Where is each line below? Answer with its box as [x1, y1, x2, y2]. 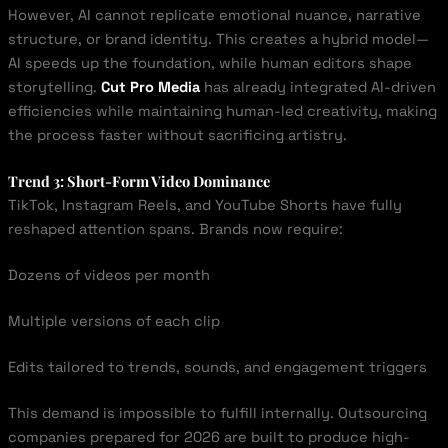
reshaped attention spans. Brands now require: [7, 220, 343, 239]
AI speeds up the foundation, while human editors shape [7, 54, 412, 73]
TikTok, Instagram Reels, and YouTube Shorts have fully [7, 196, 402, 215]
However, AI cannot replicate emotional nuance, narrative [7, 6, 421, 25]
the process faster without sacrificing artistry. [7, 126, 347, 145]
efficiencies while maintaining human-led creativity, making [7, 102, 437, 121]
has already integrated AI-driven [199, 78, 436, 97]
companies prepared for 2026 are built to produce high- [7, 427, 410, 446]
